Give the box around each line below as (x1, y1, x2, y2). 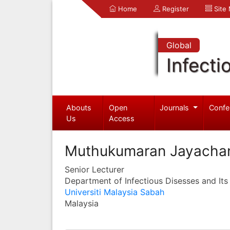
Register (160, 5, 189, 13)
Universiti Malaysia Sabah (65, 186, 164, 197)
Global (166, 40, 191, 50)
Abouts (66, 103, 91, 112)
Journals (160, 103, 191, 112)
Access (109, 113, 135, 123)
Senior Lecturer (65, 164, 124, 175)
